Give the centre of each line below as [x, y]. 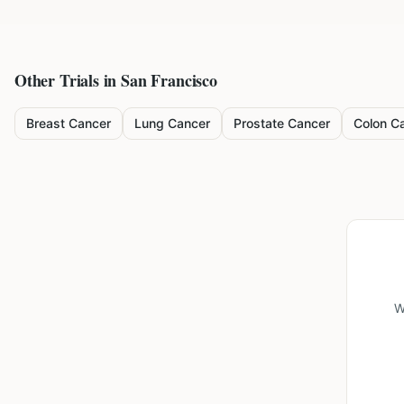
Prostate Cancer [282, 123]
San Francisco [169, 80]
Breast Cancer [69, 123]
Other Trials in [68, 80]
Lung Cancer [172, 123]
